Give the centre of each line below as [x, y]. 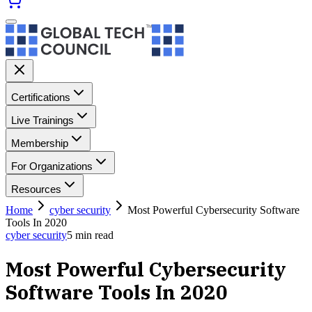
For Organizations [52, 166]
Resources [36, 189]
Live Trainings [42, 120]
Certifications [41, 97]
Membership [40, 143]
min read [93, 235]
